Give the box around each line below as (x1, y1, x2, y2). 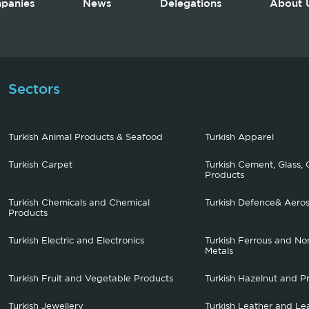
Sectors (8, 83, 61, 96)
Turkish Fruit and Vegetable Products (8, 275, 174, 283)
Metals (204, 248, 233, 255)
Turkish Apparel (204, 134, 274, 141)
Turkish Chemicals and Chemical (8, 199, 150, 207)
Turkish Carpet (8, 161, 73, 169)
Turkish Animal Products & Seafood (8, 134, 163, 141)
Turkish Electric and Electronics (8, 237, 145, 245)
